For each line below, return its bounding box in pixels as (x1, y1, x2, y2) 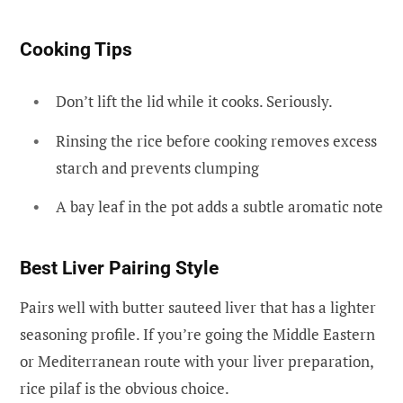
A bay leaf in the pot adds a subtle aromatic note (56, 196, 383, 218)
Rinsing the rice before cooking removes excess (56, 130, 377, 151)
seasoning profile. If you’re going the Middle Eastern (20, 323, 375, 345)
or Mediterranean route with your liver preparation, (20, 350, 373, 372)
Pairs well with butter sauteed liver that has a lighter (20, 296, 376, 318)
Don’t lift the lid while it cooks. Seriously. (56, 90, 333, 112)
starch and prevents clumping (56, 157, 259, 178)
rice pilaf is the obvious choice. (20, 377, 229, 399)
